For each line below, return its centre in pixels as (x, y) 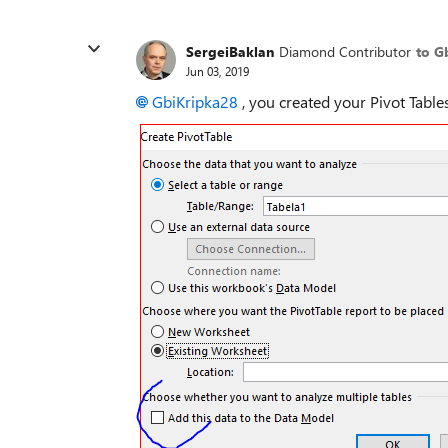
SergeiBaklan (230, 51)
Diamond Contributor (345, 51)
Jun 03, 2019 (217, 70)
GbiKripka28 (195, 101)
